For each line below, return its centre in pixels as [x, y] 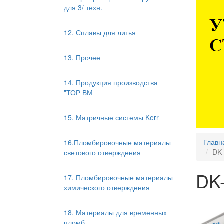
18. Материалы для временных [115, 212]
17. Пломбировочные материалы [118, 177]
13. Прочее [82, 57]
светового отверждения [102, 152]
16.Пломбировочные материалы [117, 142]
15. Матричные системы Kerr [111, 117]
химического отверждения [107, 187]
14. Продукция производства [111, 82]
